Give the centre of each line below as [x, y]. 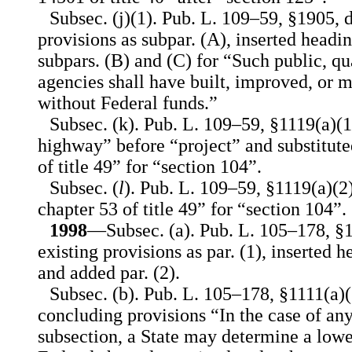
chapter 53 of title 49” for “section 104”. [192, 209]
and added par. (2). [109, 273]
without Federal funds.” [128, 103]
